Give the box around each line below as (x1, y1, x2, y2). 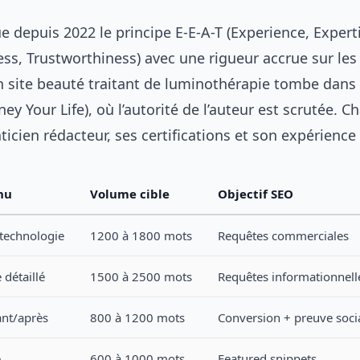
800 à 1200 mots (90, 309, 185, 325)
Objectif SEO (218, 186, 293, 202)
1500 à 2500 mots (90, 268, 192, 284)
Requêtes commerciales (218, 227, 349, 243)
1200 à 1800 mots (90, 227, 192, 243)
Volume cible (90, 186, 170, 202)
